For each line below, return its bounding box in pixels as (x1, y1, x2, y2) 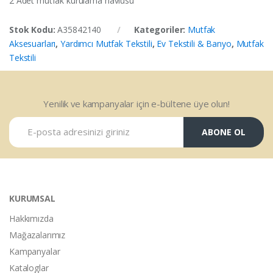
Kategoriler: (133, 23, 188, 35)
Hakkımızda (9, 212, 54, 224)
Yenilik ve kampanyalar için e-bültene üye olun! (43, 97, 230, 110)
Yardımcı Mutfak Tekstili (60, 37, 152, 49)
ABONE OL (201, 126, 246, 138)
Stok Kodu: (9, 23, 58, 35)
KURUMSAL (9, 192, 55, 204)
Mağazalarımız (9, 229, 66, 241)
